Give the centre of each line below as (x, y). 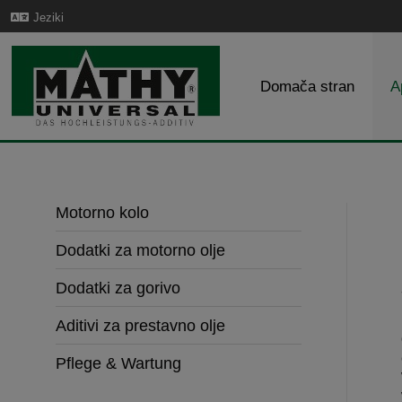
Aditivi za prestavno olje (140, 326)
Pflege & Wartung (118, 363)
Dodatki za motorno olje (140, 250)
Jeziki (48, 17)
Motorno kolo (102, 213)
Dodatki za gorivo (118, 288)
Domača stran (307, 86)
